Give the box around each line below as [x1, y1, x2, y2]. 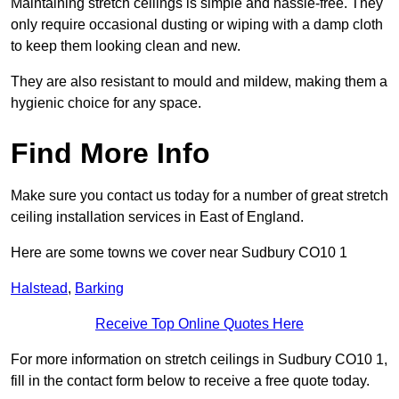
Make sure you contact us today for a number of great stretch [11, 188, 388, 204]
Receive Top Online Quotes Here [95, 316, 304, 332]
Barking [75, 281, 124, 297]
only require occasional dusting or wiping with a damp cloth [11, 17, 383, 33]
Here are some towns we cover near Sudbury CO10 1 [11, 245, 347, 261]
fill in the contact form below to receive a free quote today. [11, 373, 370, 389]
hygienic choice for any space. [11, 95, 201, 111]
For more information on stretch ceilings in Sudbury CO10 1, [11, 352, 387, 368]
